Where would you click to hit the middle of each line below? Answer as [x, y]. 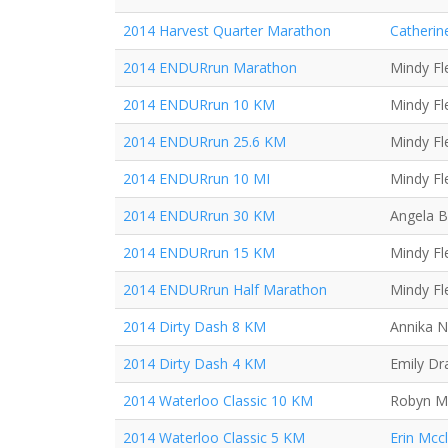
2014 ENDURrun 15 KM [199, 252]
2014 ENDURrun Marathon [210, 67]
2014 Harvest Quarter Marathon [227, 30]
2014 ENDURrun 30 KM [199, 215]
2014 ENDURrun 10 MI [196, 178]
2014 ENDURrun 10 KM [199, 104]
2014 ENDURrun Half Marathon [225, 289]
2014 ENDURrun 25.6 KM [204, 141]
